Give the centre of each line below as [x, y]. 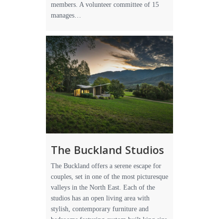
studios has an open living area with [100, 198]
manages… [66, 15]
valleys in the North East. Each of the [103, 187]
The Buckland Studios [108, 150]
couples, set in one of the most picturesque [109, 177]
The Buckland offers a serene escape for [106, 166]
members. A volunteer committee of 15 [105, 5]
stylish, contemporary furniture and [100, 209]
